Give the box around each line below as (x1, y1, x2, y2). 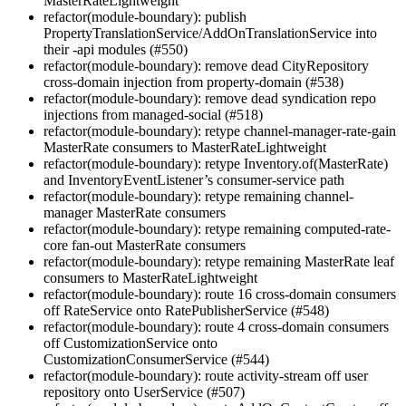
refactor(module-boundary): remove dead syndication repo (43, 90, 376, 106)
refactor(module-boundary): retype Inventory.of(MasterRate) (43, 155, 388, 171)
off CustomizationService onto (43, 334, 217, 351)
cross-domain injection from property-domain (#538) (43, 73, 343, 90)
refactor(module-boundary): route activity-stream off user (43, 367, 368, 383)
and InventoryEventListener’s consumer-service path (43, 171, 344, 188)
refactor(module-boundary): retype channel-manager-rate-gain (43, 122, 396, 139)
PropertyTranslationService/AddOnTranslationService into (43, 24, 377, 41)
